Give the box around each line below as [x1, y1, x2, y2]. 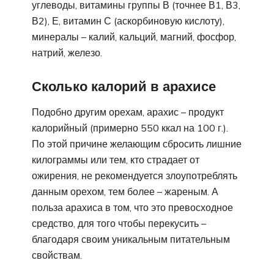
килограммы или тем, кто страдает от [32, 154, 199, 166]
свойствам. [32, 249, 82, 262]
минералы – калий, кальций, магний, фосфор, [32, 30, 236, 43]
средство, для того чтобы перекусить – [32, 217, 206, 230]
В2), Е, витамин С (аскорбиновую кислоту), [32, 14, 224, 27]
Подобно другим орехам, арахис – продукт [32, 106, 224, 119]
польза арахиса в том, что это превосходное [32, 201, 233, 214]
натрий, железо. [32, 46, 102, 59]
